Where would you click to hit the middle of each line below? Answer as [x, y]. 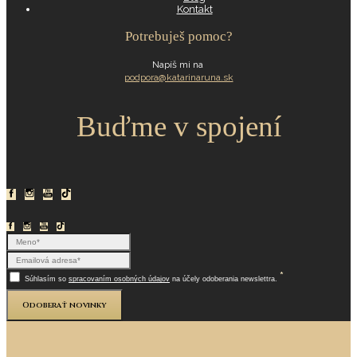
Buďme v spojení [178, 127]
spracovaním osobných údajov [119, 279]
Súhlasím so [45, 279]
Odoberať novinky [65, 306]
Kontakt [194, 10]
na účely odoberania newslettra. [225, 279]
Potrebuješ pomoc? [178, 37]
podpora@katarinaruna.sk [178, 78]
